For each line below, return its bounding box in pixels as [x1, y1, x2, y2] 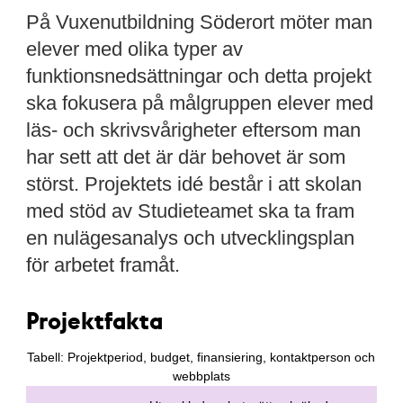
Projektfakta [25, 304, 163, 336]
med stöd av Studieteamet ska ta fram [25, 200, 354, 222]
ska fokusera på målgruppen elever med [25, 92, 373, 114]
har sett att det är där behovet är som [25, 146, 345, 168]
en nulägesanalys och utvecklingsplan [25, 227, 354, 249]
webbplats [172, 369, 230, 383]
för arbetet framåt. [25, 254, 180, 276]
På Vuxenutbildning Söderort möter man [25, 11, 372, 33]
